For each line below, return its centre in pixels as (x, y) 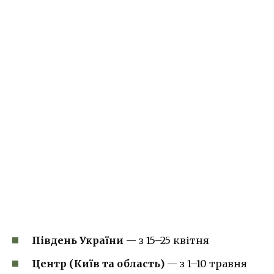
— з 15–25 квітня (166, 240)
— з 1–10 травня (206, 263)
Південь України (78, 240)
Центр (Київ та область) (98, 263)
